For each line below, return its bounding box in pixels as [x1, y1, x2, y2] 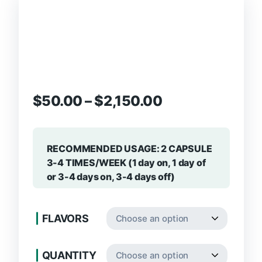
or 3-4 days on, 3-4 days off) [46, 171, 175, 182]
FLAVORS [42, 212, 89, 225]
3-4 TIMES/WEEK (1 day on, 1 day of [46, 157, 206, 168]
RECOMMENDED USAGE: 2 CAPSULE [46, 143, 212, 154]
